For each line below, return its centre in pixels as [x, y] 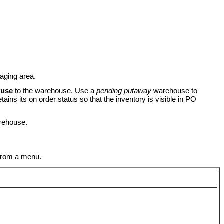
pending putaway [125, 91]
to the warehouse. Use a [55, 91]
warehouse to [175, 91]
